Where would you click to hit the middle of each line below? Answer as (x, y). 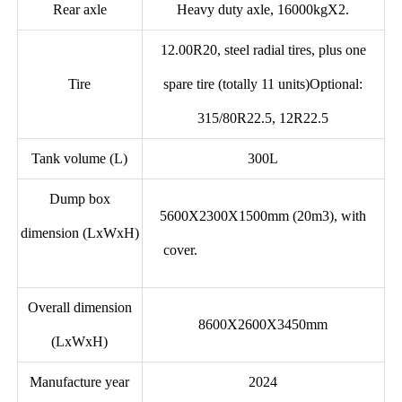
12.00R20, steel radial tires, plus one (263, 49)
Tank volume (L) (80, 158)
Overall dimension (79, 307)
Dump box (79, 198)
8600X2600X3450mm (263, 324)
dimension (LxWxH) (79, 232)
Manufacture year (80, 381)
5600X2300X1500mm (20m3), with (263, 215)
